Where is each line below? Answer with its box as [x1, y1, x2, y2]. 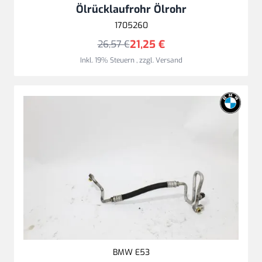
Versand [155, 56, 182, 65]
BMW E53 [112, 246, 150, 258]
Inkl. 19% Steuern [80, 56, 136, 65]
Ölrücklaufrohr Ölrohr [75, 2, 187, 17]
